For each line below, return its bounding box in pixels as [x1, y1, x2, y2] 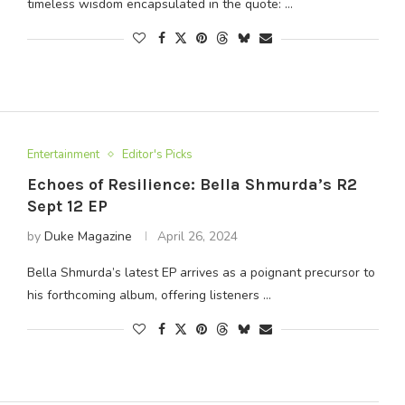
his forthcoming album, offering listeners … [26, 286, 271, 304]
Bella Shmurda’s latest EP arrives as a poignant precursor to [26, 263, 375, 281]
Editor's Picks [121, 146, 193, 163]
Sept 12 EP [26, 195, 108, 216]
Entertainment [26, 146, 99, 163]
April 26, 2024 [156, 227, 238, 245]
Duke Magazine [43, 227, 132, 245]
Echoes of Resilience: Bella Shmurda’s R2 [26, 174, 357, 194]
